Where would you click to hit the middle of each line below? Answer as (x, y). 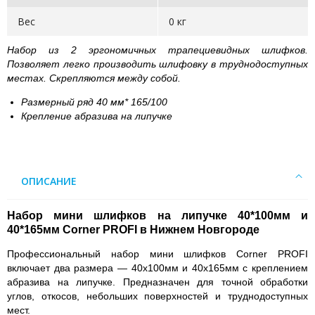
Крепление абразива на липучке (97, 116)
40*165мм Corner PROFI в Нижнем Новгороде (133, 229)
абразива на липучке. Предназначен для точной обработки (157, 282)
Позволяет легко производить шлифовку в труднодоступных (157, 64)
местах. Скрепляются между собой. (94, 78)
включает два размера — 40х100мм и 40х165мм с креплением (157, 268)
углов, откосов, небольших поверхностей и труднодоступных (157, 296)
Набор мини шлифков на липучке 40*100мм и (157, 215)
